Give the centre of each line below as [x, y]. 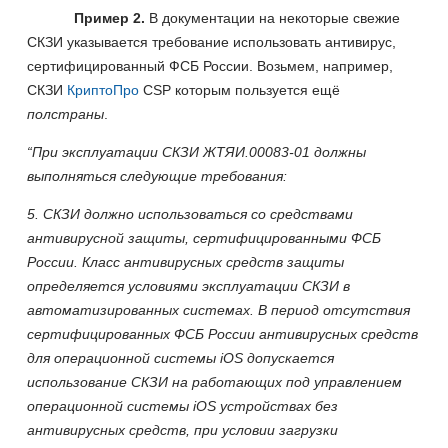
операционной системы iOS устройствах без [182, 405]
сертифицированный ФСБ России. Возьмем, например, [210, 65]
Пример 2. [112, 17]
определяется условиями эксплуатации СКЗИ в [188, 285]
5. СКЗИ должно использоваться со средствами [190, 213]
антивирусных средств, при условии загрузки [182, 429]
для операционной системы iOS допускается [180, 357]
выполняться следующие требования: [157, 175]
